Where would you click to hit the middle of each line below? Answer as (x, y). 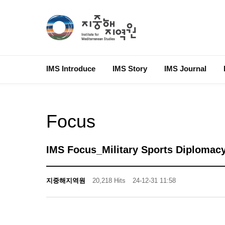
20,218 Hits (109, 181)
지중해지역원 (66, 181)
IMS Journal (185, 69)
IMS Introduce (71, 69)
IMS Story (130, 69)
